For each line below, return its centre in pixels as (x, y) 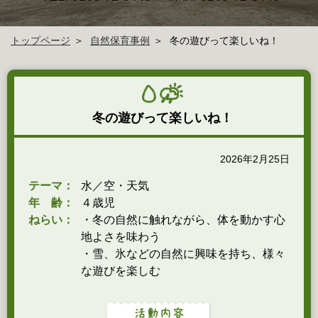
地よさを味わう (121, 237)
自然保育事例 (120, 40)
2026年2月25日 (255, 159)
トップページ (40, 40)
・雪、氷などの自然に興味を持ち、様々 (183, 254)
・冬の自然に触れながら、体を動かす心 (183, 220)
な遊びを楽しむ (121, 271)
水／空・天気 (115, 186)
